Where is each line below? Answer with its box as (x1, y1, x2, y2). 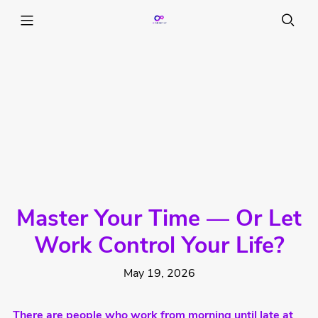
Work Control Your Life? (33, 236, 285, 259)
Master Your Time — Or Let (16, 209, 302, 232)
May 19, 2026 (123, 268, 195, 280)
